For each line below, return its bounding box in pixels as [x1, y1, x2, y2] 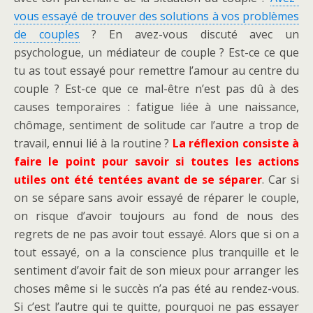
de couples [14, 27, 80, 43]
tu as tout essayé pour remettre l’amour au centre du [14, 63, 299, 79]
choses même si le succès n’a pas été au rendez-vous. [14, 281, 299, 297]
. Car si [262, 172, 299, 188]
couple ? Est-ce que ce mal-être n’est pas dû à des [14, 81, 299, 97]
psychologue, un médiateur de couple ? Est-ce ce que [14, 45, 299, 61]
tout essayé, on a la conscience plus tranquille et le [14, 245, 299, 261]
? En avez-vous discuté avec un [79, 27, 300, 43]
